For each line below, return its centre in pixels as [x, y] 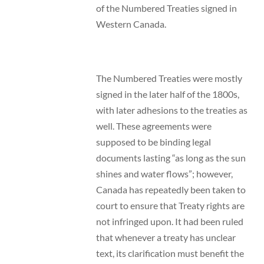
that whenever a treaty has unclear [166, 237]
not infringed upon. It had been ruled [169, 221]
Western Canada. [131, 24]
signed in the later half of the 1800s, [167, 94]
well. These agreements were [154, 126]
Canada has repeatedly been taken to [171, 189]
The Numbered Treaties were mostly [169, 78]
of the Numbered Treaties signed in [166, 8]
